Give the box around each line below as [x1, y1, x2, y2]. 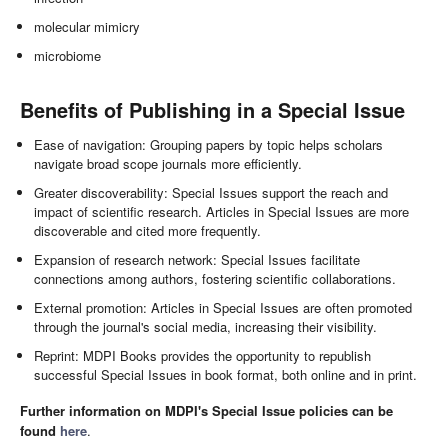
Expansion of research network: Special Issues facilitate [34, 250, 361, 270]
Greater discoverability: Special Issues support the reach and [34, 183, 389, 203]
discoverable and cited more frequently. [34, 221, 262, 241]
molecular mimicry [34, 17, 141, 37]
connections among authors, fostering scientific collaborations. [34, 269, 397, 289]
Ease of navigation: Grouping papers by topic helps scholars [34, 135, 384, 155]
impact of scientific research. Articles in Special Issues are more [34, 202, 410, 222]
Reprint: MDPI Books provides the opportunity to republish [34, 346, 372, 366]
